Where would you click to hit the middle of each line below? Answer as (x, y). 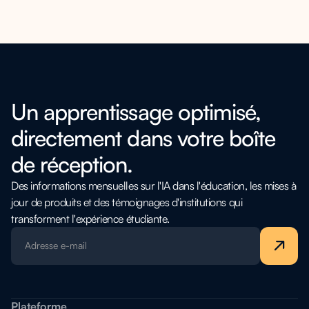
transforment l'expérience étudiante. (90, 218)
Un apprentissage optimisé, (136, 111)
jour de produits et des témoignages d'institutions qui (127, 202)
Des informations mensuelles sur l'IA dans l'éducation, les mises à (154, 185)
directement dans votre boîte (143, 138)
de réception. (72, 164)
